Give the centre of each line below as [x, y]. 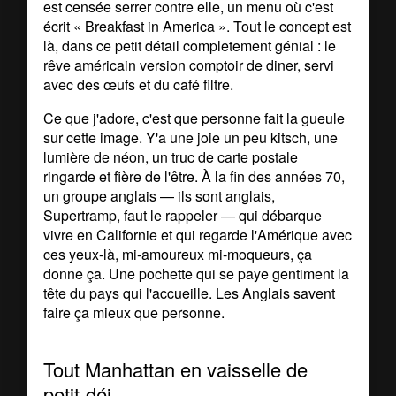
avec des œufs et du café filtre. [139, 84]
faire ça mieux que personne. [134, 312]
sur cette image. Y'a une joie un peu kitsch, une [191, 137]
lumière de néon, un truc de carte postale [171, 156]
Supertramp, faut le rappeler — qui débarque [183, 215]
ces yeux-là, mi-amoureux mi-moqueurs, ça [178, 254]
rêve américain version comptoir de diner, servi [189, 65]
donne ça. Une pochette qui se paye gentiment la [197, 273]
